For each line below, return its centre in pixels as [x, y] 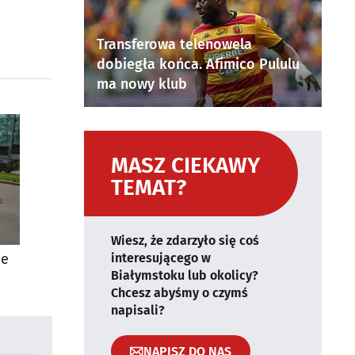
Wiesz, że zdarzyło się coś [185, 240]
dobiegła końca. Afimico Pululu [198, 64]
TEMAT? [149, 187]
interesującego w [161, 258]
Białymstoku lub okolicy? [185, 275]
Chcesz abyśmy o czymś [179, 293]
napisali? [138, 310]
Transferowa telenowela [174, 44]
